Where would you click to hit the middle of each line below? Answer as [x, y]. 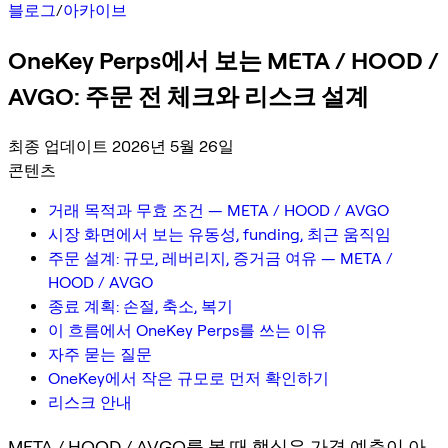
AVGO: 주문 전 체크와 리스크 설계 [188, 96]
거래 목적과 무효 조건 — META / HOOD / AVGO [218, 210]
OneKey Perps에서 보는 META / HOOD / [223, 60]
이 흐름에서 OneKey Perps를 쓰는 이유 [187, 330]
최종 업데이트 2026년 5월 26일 [121, 146]
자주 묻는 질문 [100, 354]
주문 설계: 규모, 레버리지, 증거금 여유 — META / [220, 258]
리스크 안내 [90, 402]
